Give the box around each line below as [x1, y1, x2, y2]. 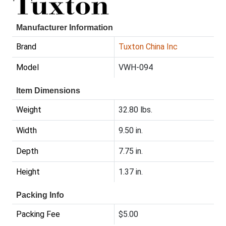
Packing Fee [16, 209, 60, 219]
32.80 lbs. [119, 105, 152, 115]
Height [16, 167, 40, 177]
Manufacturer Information [16, 23, 113, 32]
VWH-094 [119, 63, 153, 73]
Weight [16, 105, 41, 115]
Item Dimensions [16, 86, 80, 95]
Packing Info [16, 191, 64, 200]
